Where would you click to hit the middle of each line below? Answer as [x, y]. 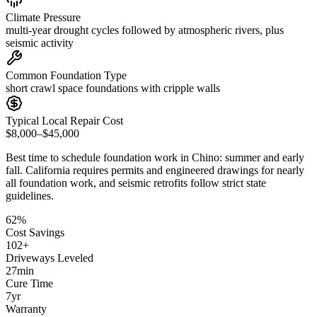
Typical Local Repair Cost [64, 120]
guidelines [28, 195]
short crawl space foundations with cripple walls [113, 88]
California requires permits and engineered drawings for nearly [165, 170]
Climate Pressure [43, 17]
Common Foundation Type [66, 75]
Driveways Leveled [50, 258]
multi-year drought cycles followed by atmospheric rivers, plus [145, 30]
